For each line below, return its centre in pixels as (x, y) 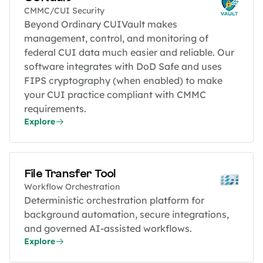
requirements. (55, 109)
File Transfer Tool (70, 174)
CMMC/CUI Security (64, 11)
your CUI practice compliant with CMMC (115, 95)
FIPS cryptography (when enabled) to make (123, 81)
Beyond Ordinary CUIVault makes (101, 24)
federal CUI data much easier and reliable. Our (129, 53)
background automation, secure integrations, (127, 215)
